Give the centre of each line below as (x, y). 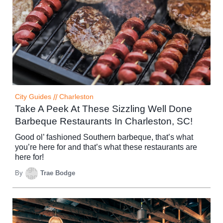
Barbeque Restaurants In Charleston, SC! (104, 121)
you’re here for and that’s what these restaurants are (106, 147)
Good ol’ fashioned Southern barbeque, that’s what (104, 137)
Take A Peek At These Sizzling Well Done (104, 109)
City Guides (33, 97)
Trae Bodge (58, 173)
